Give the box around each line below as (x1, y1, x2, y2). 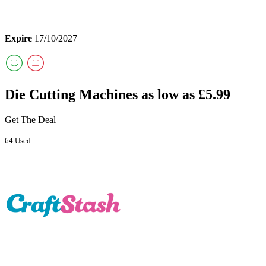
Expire (5, 33, 32, 43)
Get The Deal (5, 114, 56, 125)
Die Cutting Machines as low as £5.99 (5, 86, 230, 102)
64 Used (5, 135, 31, 145)
